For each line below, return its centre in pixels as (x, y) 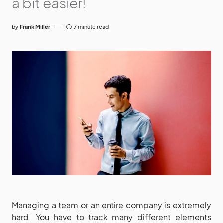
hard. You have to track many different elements (111, 217)
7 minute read (91, 27)
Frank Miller (35, 27)
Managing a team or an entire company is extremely (111, 205)
